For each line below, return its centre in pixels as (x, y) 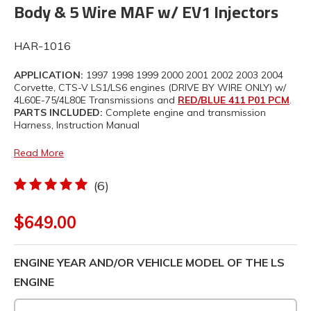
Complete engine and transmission (184, 112)
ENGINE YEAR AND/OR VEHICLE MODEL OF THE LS (149, 262)
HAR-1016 (42, 46)
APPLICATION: (49, 75)
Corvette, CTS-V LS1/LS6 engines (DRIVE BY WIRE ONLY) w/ (150, 87)
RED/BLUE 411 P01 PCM (234, 100)
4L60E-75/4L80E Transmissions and (96, 100)
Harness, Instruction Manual (77, 125)
